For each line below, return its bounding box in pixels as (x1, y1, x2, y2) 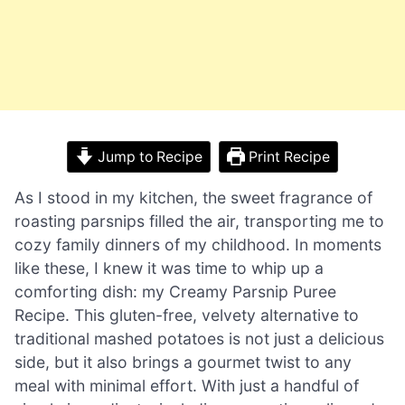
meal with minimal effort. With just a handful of (14, 375, 359, 395)
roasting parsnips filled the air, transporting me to (14, 211, 384, 231)
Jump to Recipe (93, 147, 202, 165)
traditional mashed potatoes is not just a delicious (14, 328, 384, 348)
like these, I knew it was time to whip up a (14, 258, 324, 278)
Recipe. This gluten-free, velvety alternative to (14, 305, 359, 325)
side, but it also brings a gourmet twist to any (14, 352, 352, 372)
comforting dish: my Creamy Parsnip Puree (14, 281, 336, 301)
